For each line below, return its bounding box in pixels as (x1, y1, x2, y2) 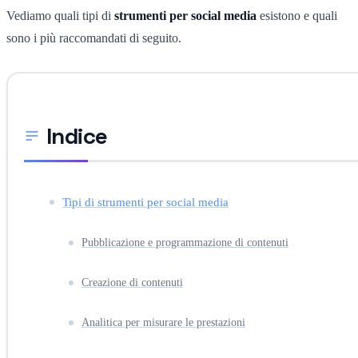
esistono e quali (257, 8, 337, 22)
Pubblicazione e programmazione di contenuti (82, 236, 288, 249)
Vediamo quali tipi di (6, 8, 114, 22)
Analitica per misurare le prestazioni (82, 316, 245, 328)
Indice (46, 121, 108, 150)
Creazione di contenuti (82, 276, 183, 288)
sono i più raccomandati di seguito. (6, 30, 181, 45)
